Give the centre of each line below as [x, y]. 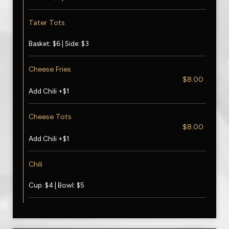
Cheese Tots [50, 117]
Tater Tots [47, 22]
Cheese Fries [50, 69]
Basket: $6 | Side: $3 [59, 43]
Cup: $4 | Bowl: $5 [56, 185]
